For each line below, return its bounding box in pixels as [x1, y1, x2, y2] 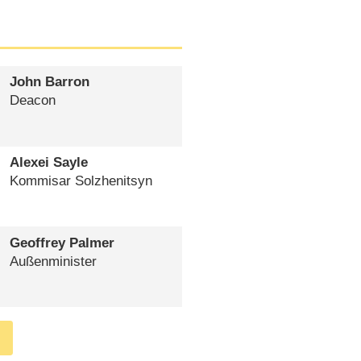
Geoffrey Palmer [9, 234, 114, 251]
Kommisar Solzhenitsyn [9, 173, 152, 189]
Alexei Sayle [9, 155, 88, 171]
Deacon [9, 93, 56, 109]
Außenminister [9, 253, 97, 269]
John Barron [9, 74, 89, 90]
